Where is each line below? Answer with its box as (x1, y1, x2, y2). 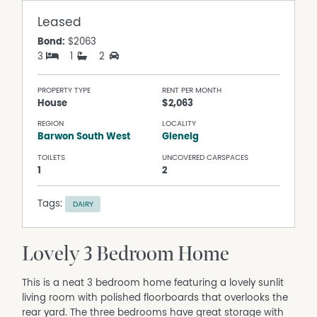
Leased (38, 16, 82, 29)
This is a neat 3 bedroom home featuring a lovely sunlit (22, 278, 284, 289)
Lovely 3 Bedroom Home (22, 242, 230, 267)
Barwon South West (38, 132, 131, 142)
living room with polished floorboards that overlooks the (22, 293, 289, 304)
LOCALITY (162, 120, 197, 128)
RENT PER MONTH (162, 86, 222, 94)
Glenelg (162, 132, 200, 142)
